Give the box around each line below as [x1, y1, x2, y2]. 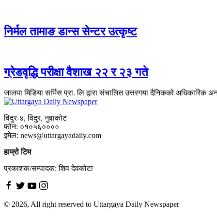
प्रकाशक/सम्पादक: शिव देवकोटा [4, 164, 93, 173]
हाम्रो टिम [4, 148, 31, 156]
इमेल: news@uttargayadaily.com [4, 131, 101, 140]
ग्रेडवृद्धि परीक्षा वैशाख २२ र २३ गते [4, 66, 148, 79]
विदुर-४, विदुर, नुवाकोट [4, 114, 67, 123]
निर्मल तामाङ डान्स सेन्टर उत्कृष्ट [4, 25, 137, 38]
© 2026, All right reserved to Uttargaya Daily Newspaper [4, 200, 179, 209]
